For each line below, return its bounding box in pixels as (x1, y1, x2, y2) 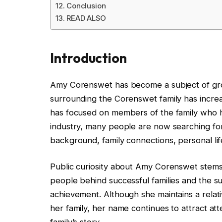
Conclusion (66, 1, 106, 11)
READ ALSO (66, 13, 107, 23)
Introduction (50, 49, 127, 66)
